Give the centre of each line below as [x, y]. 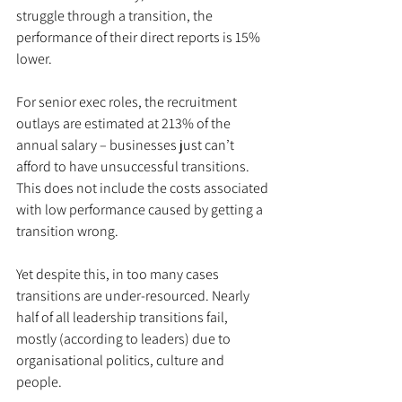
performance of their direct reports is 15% [140, 37]
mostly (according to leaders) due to [125, 338]
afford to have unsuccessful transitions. [134, 166]
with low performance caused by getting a [141, 209]
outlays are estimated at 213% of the [125, 123]
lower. [34, 58]
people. [39, 381]
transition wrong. [69, 231]
